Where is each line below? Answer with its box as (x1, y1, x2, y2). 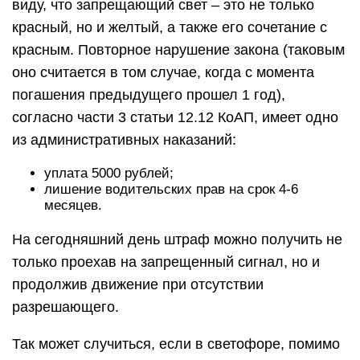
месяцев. (44, 198, 102, 213)
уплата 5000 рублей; (44, 166, 174, 181)
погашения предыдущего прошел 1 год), (12, 87, 285, 103)
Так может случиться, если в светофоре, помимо (12, 336, 340, 352)
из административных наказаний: (12, 132, 236, 148)
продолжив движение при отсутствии (12, 276, 264, 292)
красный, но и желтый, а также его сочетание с (12, 19, 327, 35)
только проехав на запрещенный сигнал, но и (12, 254, 320, 270)
